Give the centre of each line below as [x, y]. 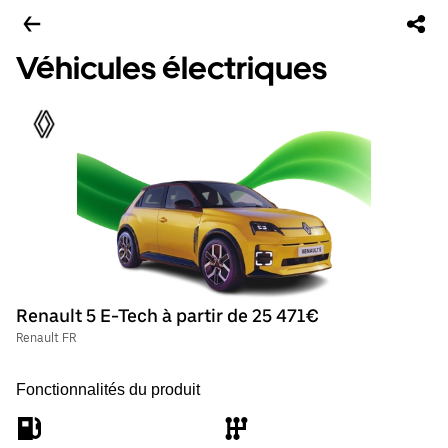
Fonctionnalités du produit [108, 389]
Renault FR [46, 338]
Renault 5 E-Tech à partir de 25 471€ [167, 315]
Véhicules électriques [171, 68]
